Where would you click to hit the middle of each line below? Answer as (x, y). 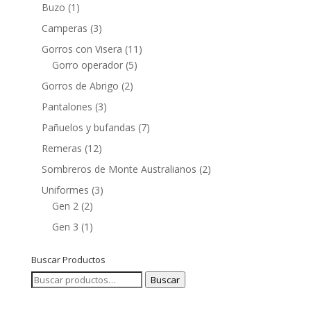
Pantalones (67, 107)
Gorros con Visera (82, 49)
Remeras (61, 148)
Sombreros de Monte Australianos (119, 169)
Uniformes (65, 190)
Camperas (64, 28)
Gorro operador (87, 65)
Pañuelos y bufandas (88, 127)
